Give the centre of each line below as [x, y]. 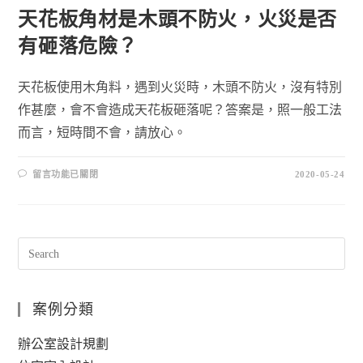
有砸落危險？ [78, 47]
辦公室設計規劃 [64, 344]
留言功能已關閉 [66, 175]
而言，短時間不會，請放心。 [102, 133]
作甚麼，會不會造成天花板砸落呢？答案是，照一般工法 [180, 110]
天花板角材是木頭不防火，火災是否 [178, 20]
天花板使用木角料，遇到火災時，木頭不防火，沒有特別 [180, 88]
